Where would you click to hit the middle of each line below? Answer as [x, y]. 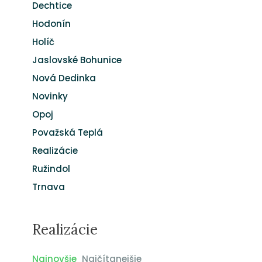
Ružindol [51, 169]
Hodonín [51, 24]
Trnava [48, 187]
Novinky [50, 96]
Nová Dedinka [64, 78]
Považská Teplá [67, 132]
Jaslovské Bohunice [77, 60]
